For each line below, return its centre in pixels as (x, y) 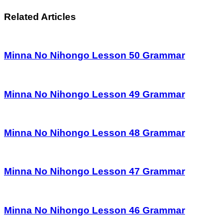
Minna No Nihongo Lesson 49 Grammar (94, 94)
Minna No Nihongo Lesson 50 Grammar (94, 55)
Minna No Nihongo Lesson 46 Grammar (94, 210)
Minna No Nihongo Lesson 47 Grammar (94, 171)
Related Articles (40, 16)
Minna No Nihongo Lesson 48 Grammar (94, 133)
